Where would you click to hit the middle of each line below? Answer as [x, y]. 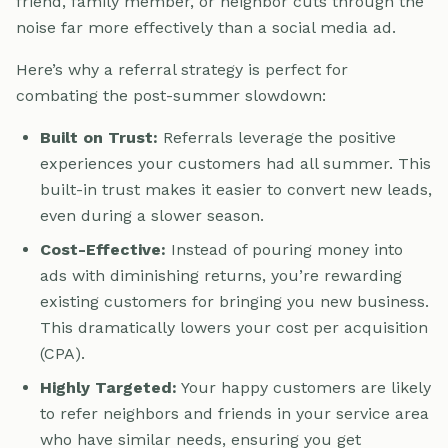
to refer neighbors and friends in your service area [234, 413]
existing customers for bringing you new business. [234, 301]
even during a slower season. [152, 215]
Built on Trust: [99, 137]
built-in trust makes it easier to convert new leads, [236, 189]
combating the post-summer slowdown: [171, 95]
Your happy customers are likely [304, 387]
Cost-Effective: [103, 249]
